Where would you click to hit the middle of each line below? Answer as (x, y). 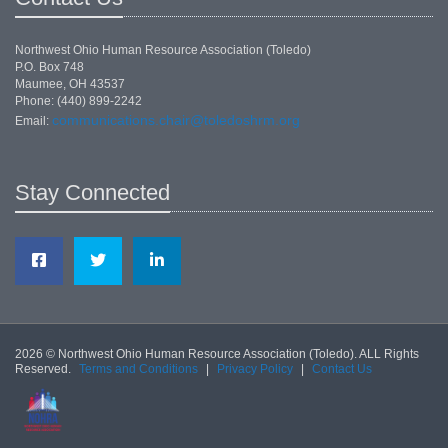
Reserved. (44, 369)
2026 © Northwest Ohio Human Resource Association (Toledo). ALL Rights (217, 354)
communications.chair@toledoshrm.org (176, 120)
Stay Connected (92, 192)
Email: (33, 121)
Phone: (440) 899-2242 (78, 101)
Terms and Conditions (138, 369)
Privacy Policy (255, 369)
